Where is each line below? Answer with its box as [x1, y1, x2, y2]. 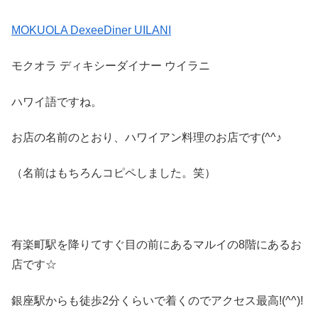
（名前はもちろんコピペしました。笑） [11, 167, 216, 180]
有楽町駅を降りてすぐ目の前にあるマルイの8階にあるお [11, 238, 302, 251]
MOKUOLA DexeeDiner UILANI [11, 23, 171, 36]
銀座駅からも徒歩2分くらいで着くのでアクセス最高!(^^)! [11, 294, 303, 307]
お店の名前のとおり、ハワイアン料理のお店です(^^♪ [11, 131, 282, 143]
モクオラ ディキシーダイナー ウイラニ [11, 60, 210, 72]
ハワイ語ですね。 [11, 95, 102, 108]
